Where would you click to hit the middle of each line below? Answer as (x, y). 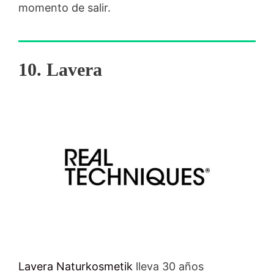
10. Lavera (60, 70)
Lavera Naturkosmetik (76, 266)
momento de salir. (65, 8)
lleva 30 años (168, 266)
